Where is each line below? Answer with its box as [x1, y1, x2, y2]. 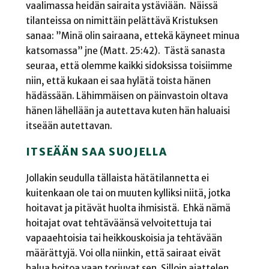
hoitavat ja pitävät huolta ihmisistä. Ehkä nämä [25, 202, 231, 214]
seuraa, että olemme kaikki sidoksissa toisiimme [25, 59, 232, 71]
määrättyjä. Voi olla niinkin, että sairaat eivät [25, 247, 221, 259]
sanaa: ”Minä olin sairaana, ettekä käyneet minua [25, 29, 240, 41]
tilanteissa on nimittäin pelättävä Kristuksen [25, 14, 218, 26]
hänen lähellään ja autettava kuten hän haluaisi [25, 104, 230, 116]
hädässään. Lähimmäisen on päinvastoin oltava [25, 89, 228, 101]
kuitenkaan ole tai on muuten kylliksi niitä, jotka [25, 187, 231, 199]
